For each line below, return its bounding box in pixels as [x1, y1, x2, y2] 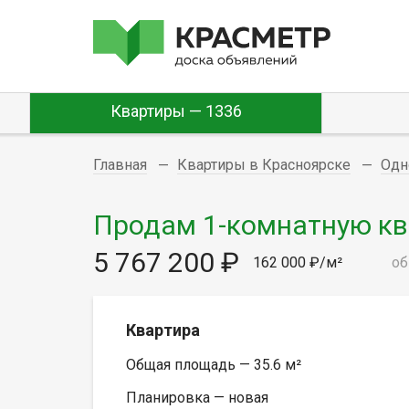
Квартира [126, 320, 200, 340]
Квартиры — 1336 [110, 101, 242, 121]
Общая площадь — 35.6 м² [126, 355, 301, 373]
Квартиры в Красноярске [177, 156, 351, 173]
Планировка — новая [126, 388, 268, 406]
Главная [93, 156, 147, 173]
